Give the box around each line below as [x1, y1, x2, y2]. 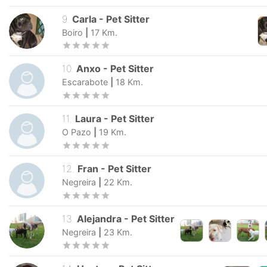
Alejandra [77, 212, 122, 225]
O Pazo [62, 127, 91, 138]
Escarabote [62, 77, 108, 88]
